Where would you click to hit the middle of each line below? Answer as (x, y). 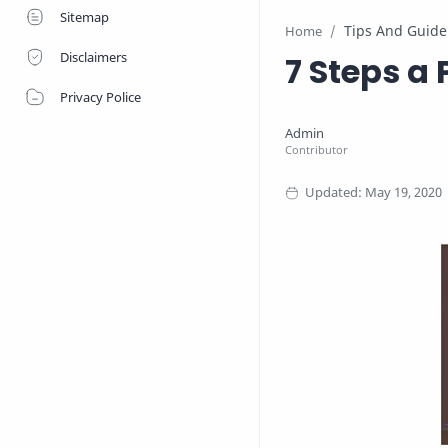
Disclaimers (93, 57)
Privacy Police (100, 97)
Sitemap (84, 17)
